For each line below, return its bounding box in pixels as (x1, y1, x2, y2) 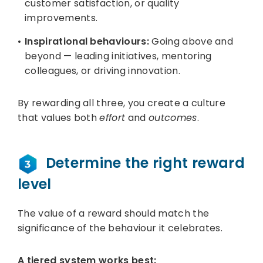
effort (99, 110, 126, 124)
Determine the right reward (38, 153, 245, 173)
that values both (18, 110, 100, 124)
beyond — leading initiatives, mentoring (25, 49, 212, 63)
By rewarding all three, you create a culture (18, 96, 226, 110)
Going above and (149, 34, 234, 48)
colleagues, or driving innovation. (25, 63, 180, 77)
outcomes (148, 110, 197, 124)
